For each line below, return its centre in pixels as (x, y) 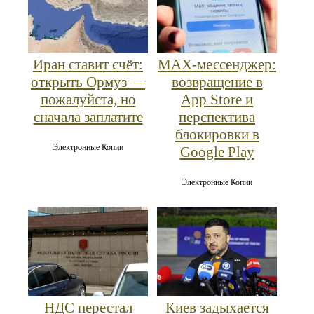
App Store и (217, 99)
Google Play (217, 152)
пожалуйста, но (88, 99)
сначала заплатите (88, 117)
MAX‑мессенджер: (217, 64)
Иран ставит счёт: (88, 64)
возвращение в (217, 82)
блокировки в (217, 134)
